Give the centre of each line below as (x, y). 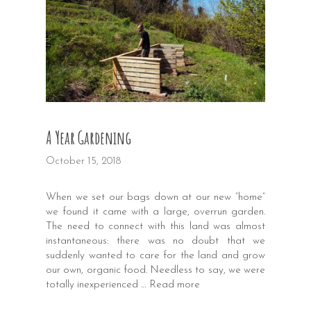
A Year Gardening (89, 138)
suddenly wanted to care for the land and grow (155, 255)
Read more (175, 285)
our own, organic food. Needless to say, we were (155, 270)
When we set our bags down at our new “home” (155, 197)
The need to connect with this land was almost (155, 226)
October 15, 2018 (83, 161)
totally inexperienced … (98, 285)
